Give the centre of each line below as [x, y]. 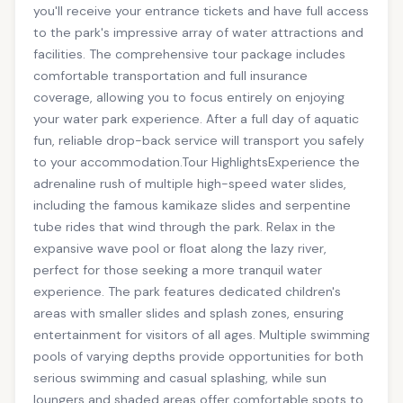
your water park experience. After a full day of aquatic [196, 119]
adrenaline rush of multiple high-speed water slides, [190, 184]
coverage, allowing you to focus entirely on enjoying [189, 98]
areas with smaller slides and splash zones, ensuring [188, 313]
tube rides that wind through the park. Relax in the [184, 227]
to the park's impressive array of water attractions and [198, 33]
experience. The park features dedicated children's [187, 292]
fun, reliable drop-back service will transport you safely [199, 141]
